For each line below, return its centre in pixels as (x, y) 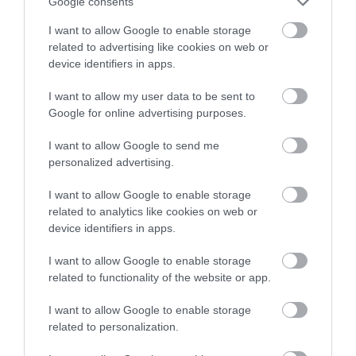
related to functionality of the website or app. (160, 277)
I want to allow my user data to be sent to (152, 96)
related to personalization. (114, 326)
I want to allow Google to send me (134, 145)
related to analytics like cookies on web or (153, 211)
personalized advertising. (111, 162)
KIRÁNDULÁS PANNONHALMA (89, 166)
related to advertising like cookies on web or (159, 46)
